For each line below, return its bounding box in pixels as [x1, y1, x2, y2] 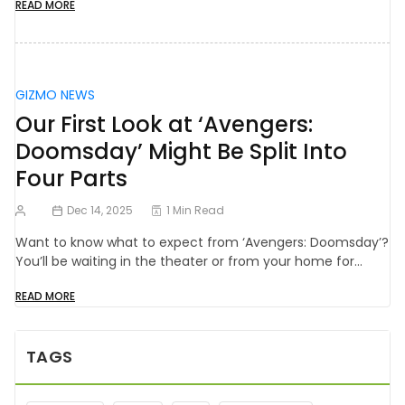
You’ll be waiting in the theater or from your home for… [15, 252, 363, 271]
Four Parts [15, 164, 127, 194]
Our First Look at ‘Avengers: [15, 109, 313, 140]
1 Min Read [166, 202, 225, 219]
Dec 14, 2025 [67, 202, 134, 219]
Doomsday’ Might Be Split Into [15, 137, 347, 167]
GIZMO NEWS [15, 86, 95, 105]
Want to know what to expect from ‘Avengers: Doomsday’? [15, 233, 389, 252]
